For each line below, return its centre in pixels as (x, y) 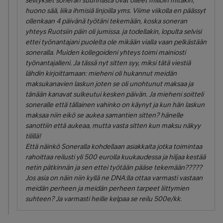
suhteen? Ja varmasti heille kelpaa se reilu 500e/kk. (104, 199)
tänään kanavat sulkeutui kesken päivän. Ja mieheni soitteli (114, 94)
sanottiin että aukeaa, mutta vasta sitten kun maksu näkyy (113, 125)
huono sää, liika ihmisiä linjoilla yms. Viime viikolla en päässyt (115, 10)
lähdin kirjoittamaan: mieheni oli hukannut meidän (101, 73)
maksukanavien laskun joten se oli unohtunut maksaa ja (109, 84)
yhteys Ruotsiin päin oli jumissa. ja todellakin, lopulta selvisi (113, 31)
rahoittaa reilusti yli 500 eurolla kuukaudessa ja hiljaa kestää (115, 157)
